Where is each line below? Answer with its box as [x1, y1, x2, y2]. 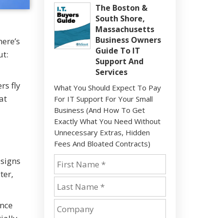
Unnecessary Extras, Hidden [54, 127, 150, 137]
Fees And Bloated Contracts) [54, 139, 150, 148]
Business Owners [95, 35, 161, 45]
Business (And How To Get [54, 105, 145, 115]
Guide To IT [95, 45, 140, 56]
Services [95, 67, 127, 77]
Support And [95, 56, 144, 67]
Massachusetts [95, 24, 154, 35]
